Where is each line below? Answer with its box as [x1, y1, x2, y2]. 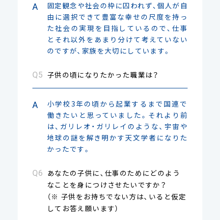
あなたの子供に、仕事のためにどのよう [47, 167, 181, 178]
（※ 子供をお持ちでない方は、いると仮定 [47, 191, 187, 201]
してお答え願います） [47, 203, 119, 213]
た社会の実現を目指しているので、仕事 [47, 23, 188, 33]
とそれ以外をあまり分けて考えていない [47, 34, 188, 44]
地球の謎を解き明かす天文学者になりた [47, 132, 188, 142]
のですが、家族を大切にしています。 [47, 45, 171, 55]
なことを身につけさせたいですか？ [47, 179, 167, 190]
